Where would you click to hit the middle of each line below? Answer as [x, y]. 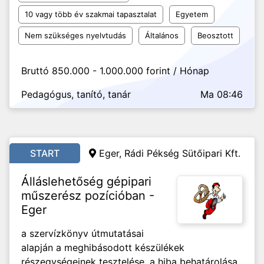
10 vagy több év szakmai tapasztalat [91, 14]
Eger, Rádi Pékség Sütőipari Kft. [170, 153]
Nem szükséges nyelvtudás [75, 35]
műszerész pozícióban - [88, 196]
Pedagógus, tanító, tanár [76, 94]
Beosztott [215, 35]
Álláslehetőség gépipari [86, 181]
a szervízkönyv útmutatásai [82, 233]
